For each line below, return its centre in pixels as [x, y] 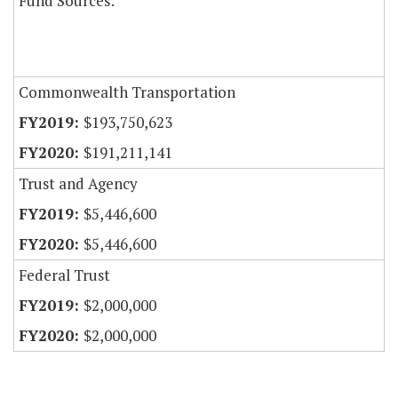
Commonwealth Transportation [127, 92]
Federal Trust [64, 275]
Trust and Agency [78, 184]
